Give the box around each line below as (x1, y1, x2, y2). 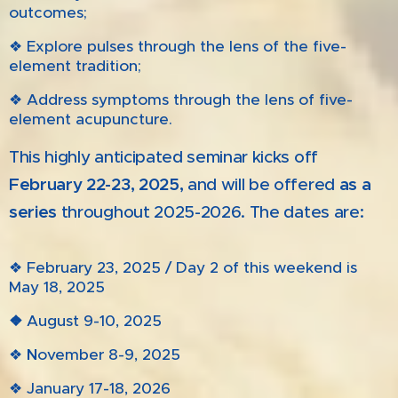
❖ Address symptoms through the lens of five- (9, 90, 353, 109)
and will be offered (183, 174, 335, 195)
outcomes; (9, 3, 87, 22)
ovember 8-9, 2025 (37, 345, 180, 364)
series (9, 202, 58, 222)
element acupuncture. (9, 109, 172, 129)
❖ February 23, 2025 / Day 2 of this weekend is (9, 258, 357, 277)
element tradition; (9, 56, 141, 76)
